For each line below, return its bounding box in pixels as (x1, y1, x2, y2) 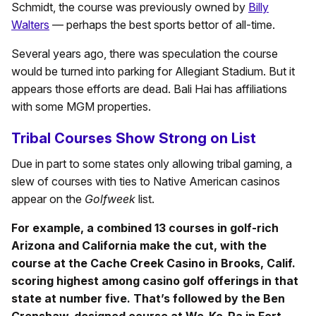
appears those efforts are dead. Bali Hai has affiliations (11, 82, 287, 97)
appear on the (11, 192, 85, 207)
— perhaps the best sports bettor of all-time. (49, 18, 275, 32)
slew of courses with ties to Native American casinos (11, 174, 280, 189)
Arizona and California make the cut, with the (11, 238, 267, 253)
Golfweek (85, 192, 135, 207)
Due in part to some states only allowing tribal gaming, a (11, 157, 292, 171)
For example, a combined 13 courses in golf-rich (11, 221, 279, 236)
